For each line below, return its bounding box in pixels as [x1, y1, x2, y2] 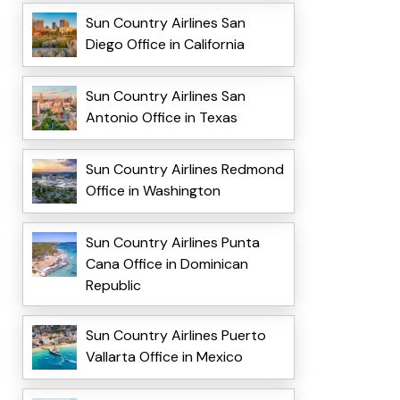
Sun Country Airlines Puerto [85, 326, 266, 346]
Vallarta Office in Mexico [85, 347, 243, 367]
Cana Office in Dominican [85, 254, 248, 274]
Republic [85, 276, 141, 296]
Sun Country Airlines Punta [85, 233, 260, 253]
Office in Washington [85, 181, 221, 201]
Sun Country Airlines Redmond [85, 160, 284, 179]
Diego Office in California [85, 35, 245, 54]
